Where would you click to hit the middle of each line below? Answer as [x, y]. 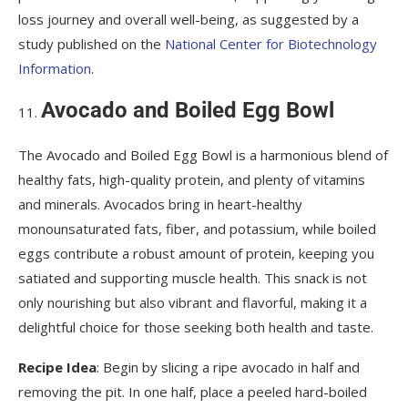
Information [55, 69]
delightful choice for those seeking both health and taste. [196, 327]
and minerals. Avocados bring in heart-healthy [160, 204]
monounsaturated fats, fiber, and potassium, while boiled [197, 229]
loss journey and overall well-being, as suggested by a [189, 20]
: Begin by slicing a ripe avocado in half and [228, 367]
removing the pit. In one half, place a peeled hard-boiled [193, 392]
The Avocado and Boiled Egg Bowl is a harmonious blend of [203, 155]
